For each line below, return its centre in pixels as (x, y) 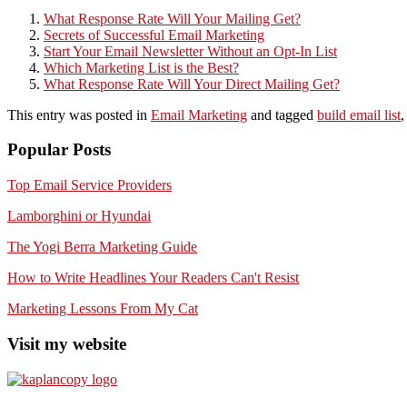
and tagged (282, 114)
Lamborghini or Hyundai (79, 216)
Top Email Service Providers (89, 185)
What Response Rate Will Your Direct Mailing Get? (192, 84)
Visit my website (67, 343)
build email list (359, 114)
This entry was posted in (79, 114)
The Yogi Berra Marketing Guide (102, 247)
